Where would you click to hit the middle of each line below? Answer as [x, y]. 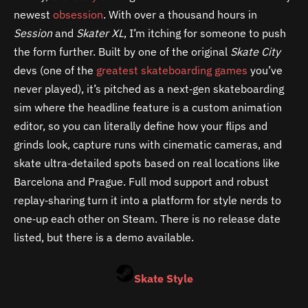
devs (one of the [55, 70]
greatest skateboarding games [172, 70]
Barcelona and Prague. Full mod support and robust [141, 182]
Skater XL [100, 33]
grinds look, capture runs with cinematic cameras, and [148, 145]
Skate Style [163, 278]
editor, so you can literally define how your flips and [141, 126]
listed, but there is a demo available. [104, 238]
